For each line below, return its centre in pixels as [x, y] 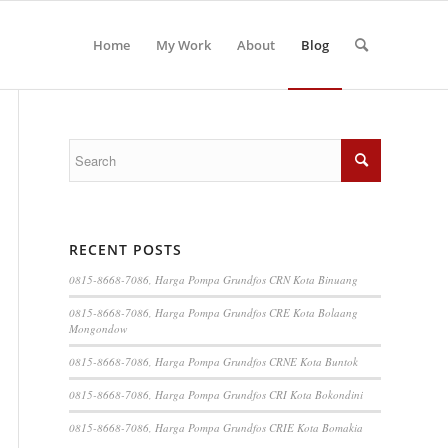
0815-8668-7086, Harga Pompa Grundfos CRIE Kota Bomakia [216, 427]
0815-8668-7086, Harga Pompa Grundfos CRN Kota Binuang [213, 279]
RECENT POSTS [125, 249]
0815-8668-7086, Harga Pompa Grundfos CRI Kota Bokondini [216, 394]
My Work [183, 45]
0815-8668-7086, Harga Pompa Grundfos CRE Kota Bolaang [213, 312]
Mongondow [98, 328]
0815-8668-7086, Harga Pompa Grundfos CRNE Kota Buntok [213, 361]
